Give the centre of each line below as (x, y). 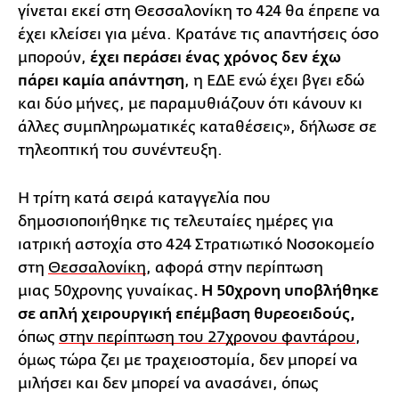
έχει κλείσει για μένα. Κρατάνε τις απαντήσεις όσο (198, 34)
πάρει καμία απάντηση (101, 81)
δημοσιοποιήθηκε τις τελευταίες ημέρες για (176, 221)
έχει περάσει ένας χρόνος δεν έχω (216, 57)
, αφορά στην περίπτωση (235, 267)
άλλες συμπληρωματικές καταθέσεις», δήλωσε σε (197, 126)
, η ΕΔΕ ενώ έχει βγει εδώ (274, 80)
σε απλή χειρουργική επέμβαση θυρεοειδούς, (187, 314)
